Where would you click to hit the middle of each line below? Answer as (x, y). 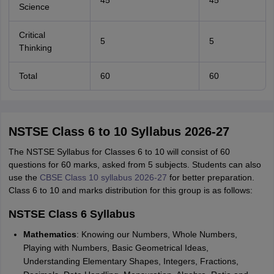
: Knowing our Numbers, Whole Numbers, (157, 234)
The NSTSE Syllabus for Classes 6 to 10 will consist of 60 (119, 152)
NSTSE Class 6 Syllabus (72, 214)
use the (24, 177)
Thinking (35, 48)
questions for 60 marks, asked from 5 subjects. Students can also (135, 165)
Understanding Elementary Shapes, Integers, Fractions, (131, 261)
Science (34, 7)
